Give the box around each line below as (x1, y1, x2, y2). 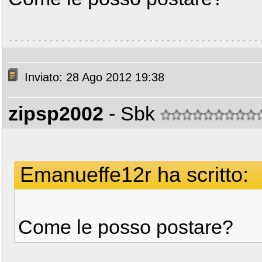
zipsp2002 (8, 102, 104, 125)
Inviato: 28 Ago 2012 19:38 (21, 71, 164, 84)
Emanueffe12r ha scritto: (20, 163, 249, 187)
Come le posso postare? (18, 216, 233, 238)
